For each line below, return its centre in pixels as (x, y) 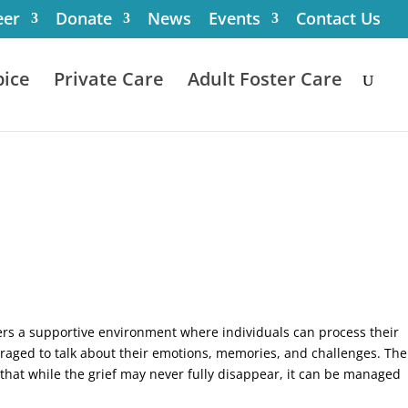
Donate (84, 18)
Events (235, 18)
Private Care (109, 79)
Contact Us (338, 18)
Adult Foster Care (265, 79)
